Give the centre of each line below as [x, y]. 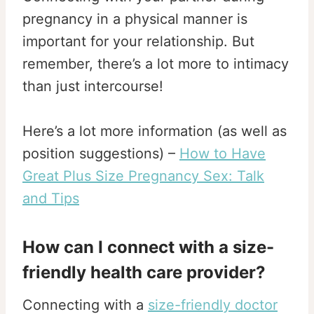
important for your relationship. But [138, 41]
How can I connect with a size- [148, 247]
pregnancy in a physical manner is [135, 19]
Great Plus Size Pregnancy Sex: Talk [143, 176]
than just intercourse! [93, 86]
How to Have [223, 153]
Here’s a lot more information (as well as [155, 131]
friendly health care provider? [144, 272]
